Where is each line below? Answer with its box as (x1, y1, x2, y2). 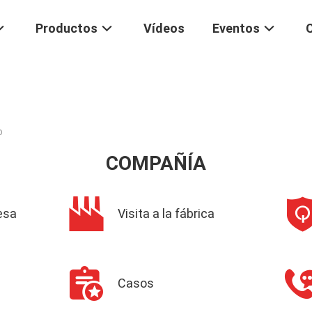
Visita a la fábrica (118, 206, 214, 221)
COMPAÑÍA (106, 152, 206, 175)
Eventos (212, 21, 260, 36)
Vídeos (143, 21, 185, 36)
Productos (36, 21, 97, 36)
